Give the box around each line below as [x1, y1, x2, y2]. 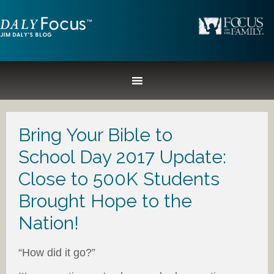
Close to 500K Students [18, 168, 220, 190]
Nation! [18, 212, 84, 234]
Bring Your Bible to [18, 124, 172, 146]
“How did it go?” [18, 246, 95, 259]
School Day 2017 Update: [18, 146, 226, 168]
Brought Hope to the [18, 190, 192, 212]
